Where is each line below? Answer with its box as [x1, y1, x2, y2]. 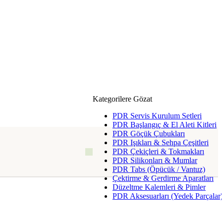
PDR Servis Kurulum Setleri [112, 111, 202, 120]
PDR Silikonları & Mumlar [112, 156, 197, 165]
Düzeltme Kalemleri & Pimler [112, 183, 206, 191]
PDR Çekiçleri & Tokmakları [112, 147, 204, 156]
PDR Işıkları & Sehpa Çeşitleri [112, 138, 209, 147]
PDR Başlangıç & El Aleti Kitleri [112, 120, 217, 129]
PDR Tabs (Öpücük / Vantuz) [112, 165, 205, 173]
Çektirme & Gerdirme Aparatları [112, 174, 214, 182]
